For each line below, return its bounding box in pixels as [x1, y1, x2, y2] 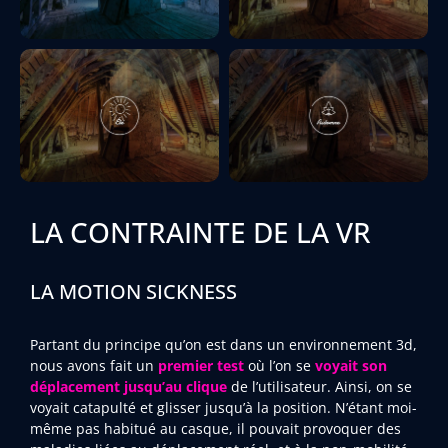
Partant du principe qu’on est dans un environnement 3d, [30, 334, 417, 354]
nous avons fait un [30, 355, 158, 375]
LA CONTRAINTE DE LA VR [30, 213, 371, 252]
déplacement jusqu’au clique [30, 376, 227, 396]
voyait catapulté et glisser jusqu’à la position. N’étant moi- [30, 397, 417, 417]
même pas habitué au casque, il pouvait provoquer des [30, 418, 401, 438]
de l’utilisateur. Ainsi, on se [227, 376, 412, 396]
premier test [158, 355, 244, 375]
